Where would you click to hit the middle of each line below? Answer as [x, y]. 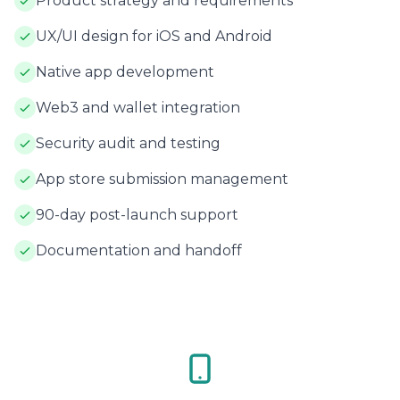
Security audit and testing [128, 143]
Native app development [125, 72]
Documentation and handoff [139, 250]
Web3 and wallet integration [138, 108]
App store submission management [162, 179]
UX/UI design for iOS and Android [154, 36]
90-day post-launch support [137, 215]
